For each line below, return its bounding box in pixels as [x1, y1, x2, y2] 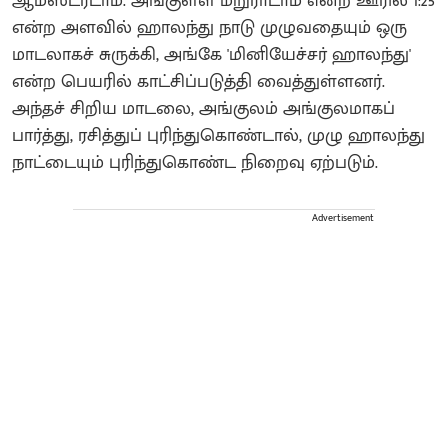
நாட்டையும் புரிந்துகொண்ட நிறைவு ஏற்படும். [12, 147, 378, 178]
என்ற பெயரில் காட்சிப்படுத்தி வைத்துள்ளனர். [12, 66, 385, 97]
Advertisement [312, 209, 374, 226]
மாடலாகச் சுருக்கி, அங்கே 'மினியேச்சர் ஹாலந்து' [12, 39, 411, 70]
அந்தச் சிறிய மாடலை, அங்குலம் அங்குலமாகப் [12, 93, 395, 124]
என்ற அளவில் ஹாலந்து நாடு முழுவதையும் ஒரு [12, 12, 407, 43]
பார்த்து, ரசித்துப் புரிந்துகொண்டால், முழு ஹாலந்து [12, 120, 425, 151]
